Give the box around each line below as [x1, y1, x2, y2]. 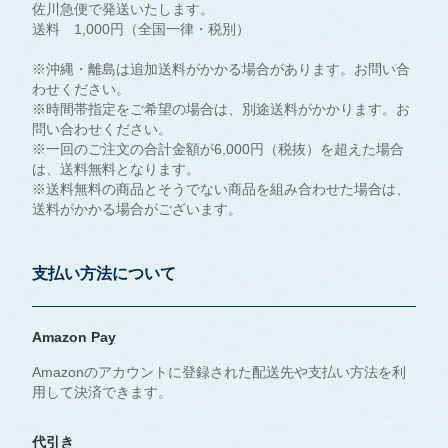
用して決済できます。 [32, 384, 173, 401]
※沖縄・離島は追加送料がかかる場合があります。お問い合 [32, 61, 411, 78]
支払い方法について [32, 265, 177, 283]
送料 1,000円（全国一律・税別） [32, 21, 251, 38]
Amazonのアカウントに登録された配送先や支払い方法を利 [32, 364, 407, 381]
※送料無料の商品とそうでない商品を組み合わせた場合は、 [32, 181, 411, 198]
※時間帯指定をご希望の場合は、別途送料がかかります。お [32, 101, 411, 118]
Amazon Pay [32, 329, 117, 346]
